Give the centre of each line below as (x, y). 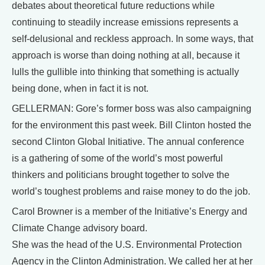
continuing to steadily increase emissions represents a (125, 22)
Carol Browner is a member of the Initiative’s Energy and (130, 212)
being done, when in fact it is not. (80, 89)
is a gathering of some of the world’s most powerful (117, 159)
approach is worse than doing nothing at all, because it (126, 56)
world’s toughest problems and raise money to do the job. (131, 192)
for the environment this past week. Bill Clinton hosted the (132, 125)
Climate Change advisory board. (80, 228)
